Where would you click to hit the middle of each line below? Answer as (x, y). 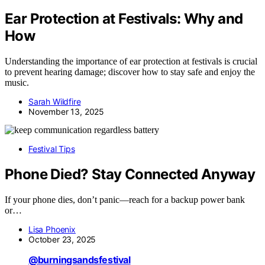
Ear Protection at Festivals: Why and (124, 18)
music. (17, 82)
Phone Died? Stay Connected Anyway (130, 174)
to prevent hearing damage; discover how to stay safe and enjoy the (130, 72)
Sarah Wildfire (55, 101)
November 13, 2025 (67, 111)
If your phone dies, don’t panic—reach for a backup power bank (125, 199)
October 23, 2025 (62, 239)
